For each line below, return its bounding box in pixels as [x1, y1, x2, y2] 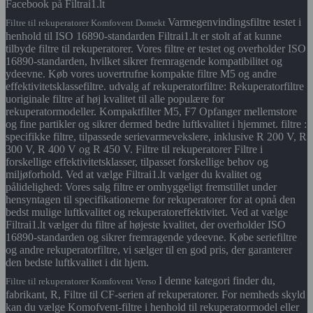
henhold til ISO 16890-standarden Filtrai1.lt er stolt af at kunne [6, 30, 282, 43]
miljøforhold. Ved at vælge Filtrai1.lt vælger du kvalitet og [6, 168, 261, 181]
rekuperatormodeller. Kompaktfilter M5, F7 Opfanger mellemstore [6, 105, 297, 118]
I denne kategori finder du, [159, 275, 275, 287]
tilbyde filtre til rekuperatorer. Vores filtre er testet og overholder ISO [6, 43, 306, 55]
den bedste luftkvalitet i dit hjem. [6, 256, 149, 269]
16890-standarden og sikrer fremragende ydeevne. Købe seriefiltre [6, 231, 297, 244]
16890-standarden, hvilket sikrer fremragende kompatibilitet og [6, 55, 282, 68]
